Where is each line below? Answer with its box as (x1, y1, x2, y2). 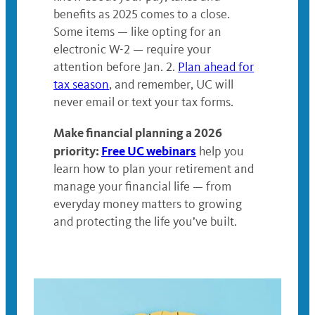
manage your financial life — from (53, 179, 232, 195)
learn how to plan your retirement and (53, 161, 255, 177)
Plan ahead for (178, 59, 255, 75)
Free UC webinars (101, 143, 197, 160)
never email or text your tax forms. (53, 94, 234, 110)
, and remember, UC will (109, 77, 234, 93)
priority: (53, 143, 102, 160)
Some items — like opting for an (53, 24, 222, 40)
